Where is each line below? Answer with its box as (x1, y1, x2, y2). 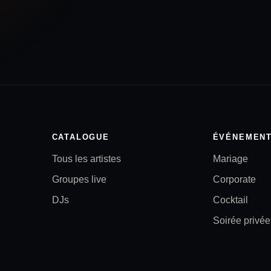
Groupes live (51, 174, 106, 184)
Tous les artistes (51, 153, 121, 164)
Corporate (212, 174, 256, 184)
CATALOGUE (51, 132, 109, 142)
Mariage (212, 153, 248, 164)
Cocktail (212, 194, 248, 205)
